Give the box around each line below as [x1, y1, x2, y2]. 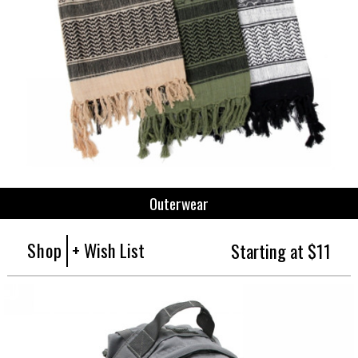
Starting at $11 [230, 237, 331, 264]
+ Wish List [72, 236, 145, 263]
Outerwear [149, 191, 209, 215]
